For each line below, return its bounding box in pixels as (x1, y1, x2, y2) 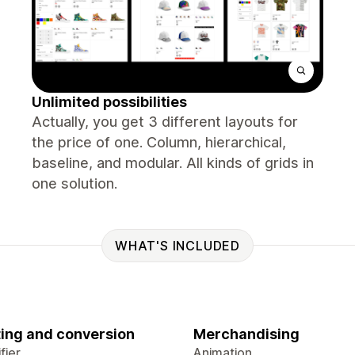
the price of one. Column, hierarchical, (32, 134, 286, 151)
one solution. (32, 175, 117, 192)
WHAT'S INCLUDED (115, 237, 240, 254)
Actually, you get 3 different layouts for (32, 113, 298, 130)
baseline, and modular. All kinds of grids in (32, 155, 314, 171)
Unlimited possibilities (32, 94, 187, 110)
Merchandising (193, 326, 300, 342)
